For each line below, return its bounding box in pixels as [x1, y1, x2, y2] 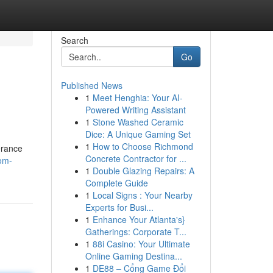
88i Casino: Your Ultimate [92, 238, 190, 250]
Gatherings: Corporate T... [85, 225, 186, 238]
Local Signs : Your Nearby [92, 189, 193, 201]
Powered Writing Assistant [85, 104, 186, 116]
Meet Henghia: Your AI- [92, 91, 183, 104]
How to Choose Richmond [92, 140, 193, 152]
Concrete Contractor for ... [85, 152, 186, 165]
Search [60, 34, 88, 46]
